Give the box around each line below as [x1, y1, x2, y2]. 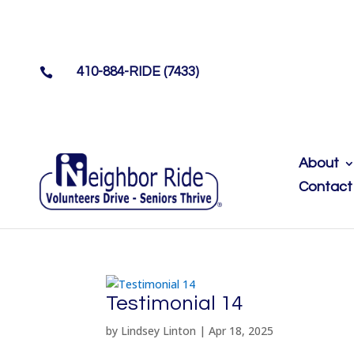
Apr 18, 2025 [209, 322, 274, 338]
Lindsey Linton [121, 322, 197, 338]
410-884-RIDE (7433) [77, 64, 200, 79]
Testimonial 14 [106, 292, 243, 314]
